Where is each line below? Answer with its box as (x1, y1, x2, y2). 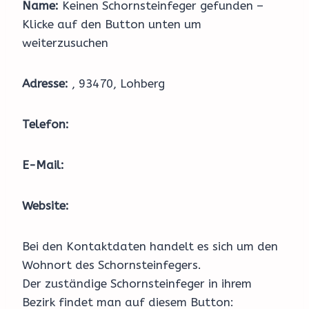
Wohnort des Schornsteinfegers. (22, 258, 201, 272)
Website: (22, 199, 69, 212)
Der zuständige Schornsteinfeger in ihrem (22, 277, 252, 290)
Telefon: (22, 117, 69, 131)
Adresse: (22, 77, 68, 90)
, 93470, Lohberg (68, 77, 165, 90)
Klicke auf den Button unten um (22, 17, 201, 31)
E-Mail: (22, 158, 64, 172)
